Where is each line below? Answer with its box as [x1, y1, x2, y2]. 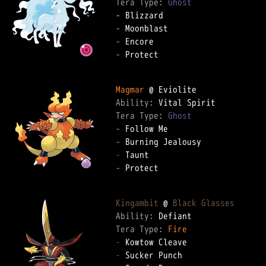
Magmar [116, 83, 144, 96]
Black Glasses [173, 197, 235, 209]
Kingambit [116, 197, 159, 209]
